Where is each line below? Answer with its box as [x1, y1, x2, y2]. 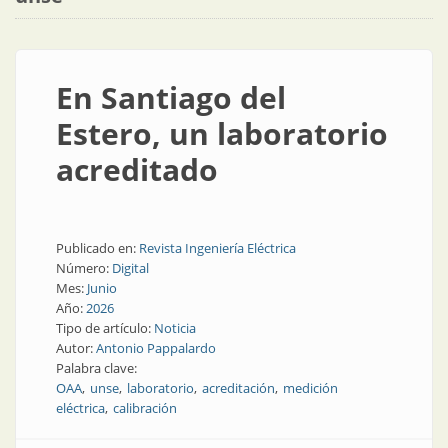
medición [283, 379, 338, 397]
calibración [113, 399, 177, 417]
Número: [56, 259, 112, 277]
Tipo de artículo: [56, 319, 154, 337]
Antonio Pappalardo [96, 339, 216, 357]
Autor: [56, 339, 96, 357]
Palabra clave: [56, 359, 140, 377]
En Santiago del [56, 77, 286, 118]
